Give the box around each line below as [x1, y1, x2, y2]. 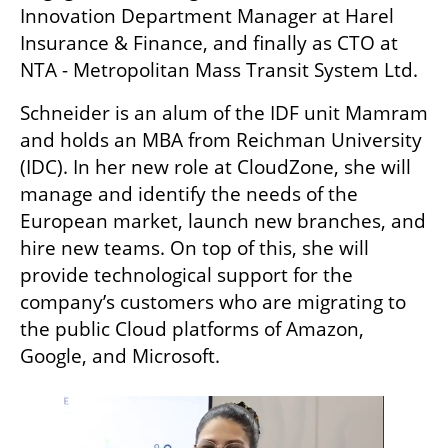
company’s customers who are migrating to [20, 289, 406, 316]
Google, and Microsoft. [20, 343, 220, 370]
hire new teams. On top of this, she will [20, 235, 369, 262]
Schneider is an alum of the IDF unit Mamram [20, 100, 428, 127]
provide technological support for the [20, 262, 353, 289]
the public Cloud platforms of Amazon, [20, 316, 364, 343]
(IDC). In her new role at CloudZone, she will [20, 154, 411, 181]
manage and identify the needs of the [20, 181, 358, 208]
